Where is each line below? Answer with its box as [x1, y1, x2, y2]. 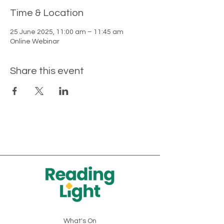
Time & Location [10, 8, 83, 18]
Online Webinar [10, 38, 59, 45]
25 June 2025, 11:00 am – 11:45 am [10, 28, 123, 35]
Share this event [10, 66, 84, 76]
